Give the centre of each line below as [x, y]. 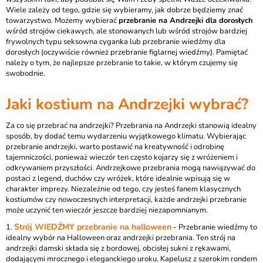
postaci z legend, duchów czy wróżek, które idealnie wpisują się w [118, 178]
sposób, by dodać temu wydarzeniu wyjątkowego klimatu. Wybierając [126, 136]
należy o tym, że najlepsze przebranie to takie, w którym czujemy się [122, 63]
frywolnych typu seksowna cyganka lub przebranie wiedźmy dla [116, 42]
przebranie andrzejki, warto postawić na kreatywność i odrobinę [115, 147]
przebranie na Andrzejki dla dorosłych [186, 21]
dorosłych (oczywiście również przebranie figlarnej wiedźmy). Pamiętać [127, 52]
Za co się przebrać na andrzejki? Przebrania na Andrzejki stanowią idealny [131, 126]
